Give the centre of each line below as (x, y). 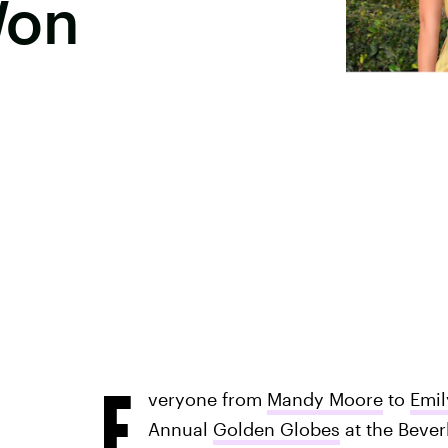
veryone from (207, 399)
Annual (180, 429)
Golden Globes (276, 429)
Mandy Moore (324, 399)
